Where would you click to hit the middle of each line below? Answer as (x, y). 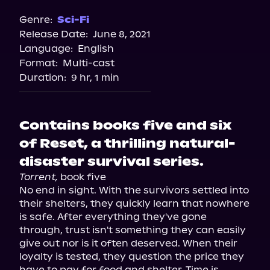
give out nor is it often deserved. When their (128, 243)
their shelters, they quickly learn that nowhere (134, 203)
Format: (39, 63)
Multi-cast (89, 63)
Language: (46, 49)
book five (82, 177)
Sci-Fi (73, 20)
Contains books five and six (125, 125)
